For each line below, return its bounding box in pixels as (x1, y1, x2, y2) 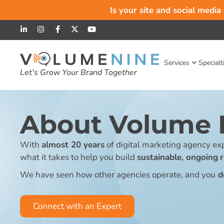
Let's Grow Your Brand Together (20, 67, 137, 78)
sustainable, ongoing (137, 151, 218, 163)
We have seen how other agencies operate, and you (20, 168, 216, 180)
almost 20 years (41, 138, 105, 150)
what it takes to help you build (20, 151, 137, 163)
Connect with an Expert (33, 200, 122, 212)
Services (164, 57, 190, 67)
